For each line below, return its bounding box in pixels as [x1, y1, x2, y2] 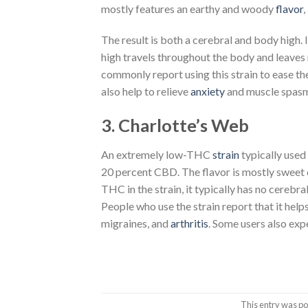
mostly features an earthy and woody [101, 1, 276, 15]
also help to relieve [101, 85, 190, 98]
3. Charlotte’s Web [101, 115, 249, 136]
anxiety [190, 85, 227, 98]
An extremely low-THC [101, 147, 212, 161]
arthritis [170, 216, 208, 230]
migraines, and [101, 216, 170, 230]
